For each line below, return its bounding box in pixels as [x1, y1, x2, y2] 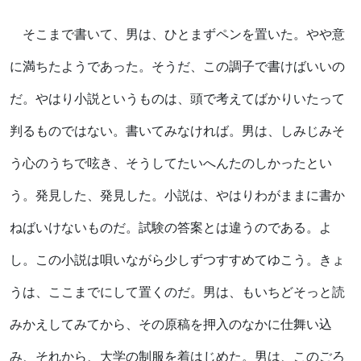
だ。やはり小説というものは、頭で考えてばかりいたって [10, 90, 345, 106]
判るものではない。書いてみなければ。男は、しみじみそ [10, 122, 345, 139]
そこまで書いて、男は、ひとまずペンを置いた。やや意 [10, 26, 345, 42]
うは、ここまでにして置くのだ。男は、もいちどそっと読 [10, 284, 345, 300]
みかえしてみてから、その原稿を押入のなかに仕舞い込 [10, 316, 332, 332]
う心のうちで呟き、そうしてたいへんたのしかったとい [10, 155, 332, 171]
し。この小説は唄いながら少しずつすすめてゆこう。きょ [10, 251, 345, 268]
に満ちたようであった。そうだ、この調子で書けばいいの [10, 58, 345, 74]
